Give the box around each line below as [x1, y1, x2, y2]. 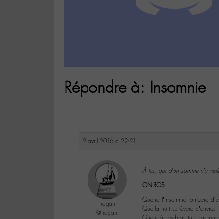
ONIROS [142, 181, 165, 190]
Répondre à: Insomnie [64, 77, 206, 98]
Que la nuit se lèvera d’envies [142, 205, 216, 213]
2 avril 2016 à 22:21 [83, 137, 136, 146]
